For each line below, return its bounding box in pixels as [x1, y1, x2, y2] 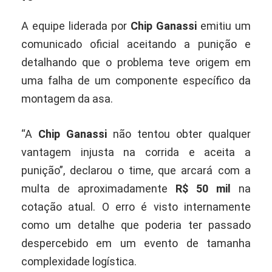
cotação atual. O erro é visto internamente [21, 200, 251, 213]
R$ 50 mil [175, 182, 231, 195]
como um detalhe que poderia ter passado [21, 218, 251, 231]
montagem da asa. [21, 92, 113, 105]
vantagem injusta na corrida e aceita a [21, 145, 251, 158]
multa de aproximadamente [21, 182, 175, 195]
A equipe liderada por [21, 19, 131, 32]
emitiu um [197, 19, 251, 32]
